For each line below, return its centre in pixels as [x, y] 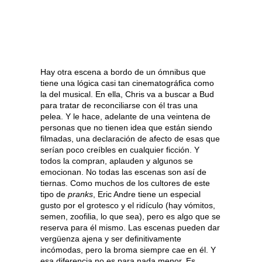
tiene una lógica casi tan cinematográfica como [127, 83]
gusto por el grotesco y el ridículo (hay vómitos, [128, 205]
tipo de [54, 194]
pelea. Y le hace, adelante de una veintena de [125, 116]
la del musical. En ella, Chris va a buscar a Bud [127, 94]
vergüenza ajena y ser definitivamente [111, 238]
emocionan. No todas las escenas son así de [123, 172]
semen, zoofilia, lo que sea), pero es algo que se [130, 216]
